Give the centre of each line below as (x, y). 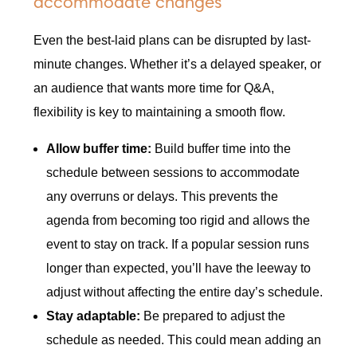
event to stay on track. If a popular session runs (178, 245)
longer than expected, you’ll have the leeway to (179, 269)
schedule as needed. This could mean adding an (184, 340)
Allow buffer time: (99, 149)
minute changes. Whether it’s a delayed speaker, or (178, 65)
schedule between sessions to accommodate (173, 173)
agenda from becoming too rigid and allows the (178, 221)
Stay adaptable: (94, 316)
